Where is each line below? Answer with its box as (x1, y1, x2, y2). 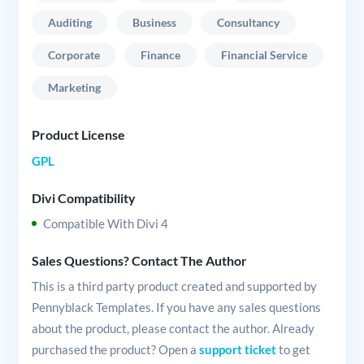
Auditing (47, 15, 92, 30)
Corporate (47, 48, 100, 63)
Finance (140, 48, 180, 63)
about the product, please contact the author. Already (31, 321, 314, 336)
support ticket (198, 342, 276, 357)
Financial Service (220, 48, 307, 63)
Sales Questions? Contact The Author (31, 253, 247, 269)
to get (275, 342, 310, 357)
